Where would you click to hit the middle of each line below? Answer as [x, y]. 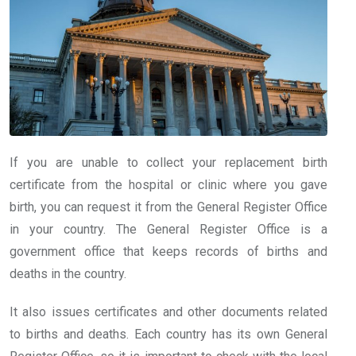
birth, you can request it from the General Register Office [168, 207]
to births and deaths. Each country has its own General [168, 335]
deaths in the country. [68, 274]
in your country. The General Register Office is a [168, 230]
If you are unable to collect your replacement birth [168, 163]
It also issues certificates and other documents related [168, 312]
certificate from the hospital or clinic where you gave [168, 185]
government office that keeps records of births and [168, 252]
